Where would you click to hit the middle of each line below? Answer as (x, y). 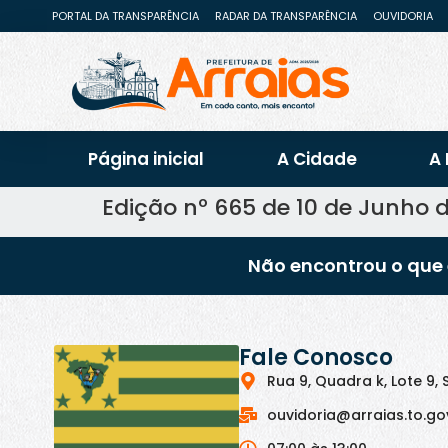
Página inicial (146, 159)
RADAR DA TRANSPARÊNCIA (286, 16)
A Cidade (316, 159)
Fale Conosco (316, 357)
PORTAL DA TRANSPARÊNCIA (125, 16)
